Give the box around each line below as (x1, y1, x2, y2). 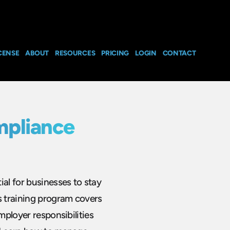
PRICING (101, 48, 129, 57)
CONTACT (162, 48, 196, 57)
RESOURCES (54, 48, 95, 57)
